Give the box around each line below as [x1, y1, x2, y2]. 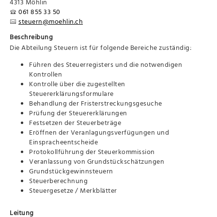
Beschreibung [10, 31, 53, 42]
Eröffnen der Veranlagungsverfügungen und [29, 126, 170, 137]
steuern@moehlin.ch [18, 16, 83, 27]
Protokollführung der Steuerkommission [29, 146, 155, 156]
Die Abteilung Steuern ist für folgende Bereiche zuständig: [10, 42, 192, 53]
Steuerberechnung [29, 175, 88, 186]
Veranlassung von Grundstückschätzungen [29, 155, 165, 166]
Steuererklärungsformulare [29, 88, 114, 98]
